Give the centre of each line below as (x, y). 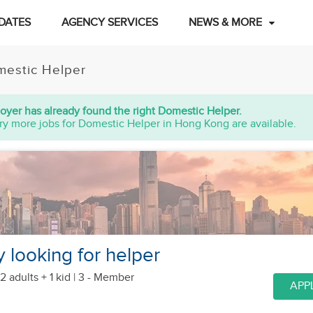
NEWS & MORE (225, 23)
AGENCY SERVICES (109, 23)
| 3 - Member (102, 278)
